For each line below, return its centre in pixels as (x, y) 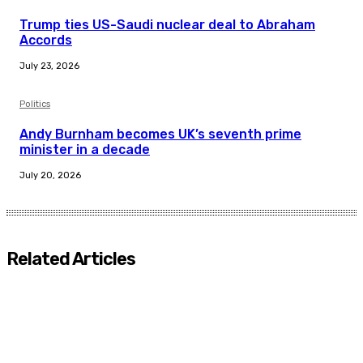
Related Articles (71, 259)
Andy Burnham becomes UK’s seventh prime (160, 135)
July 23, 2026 (49, 66)
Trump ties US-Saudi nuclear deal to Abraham (167, 25)
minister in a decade (85, 150)
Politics (35, 105)
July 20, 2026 (50, 176)
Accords (46, 41)
